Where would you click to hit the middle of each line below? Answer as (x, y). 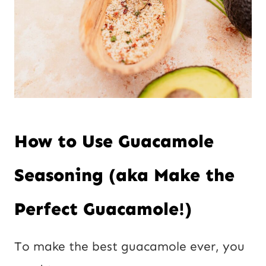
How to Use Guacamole (114, 141)
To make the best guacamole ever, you (129, 246)
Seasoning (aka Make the (124, 175)
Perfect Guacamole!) (103, 209)
